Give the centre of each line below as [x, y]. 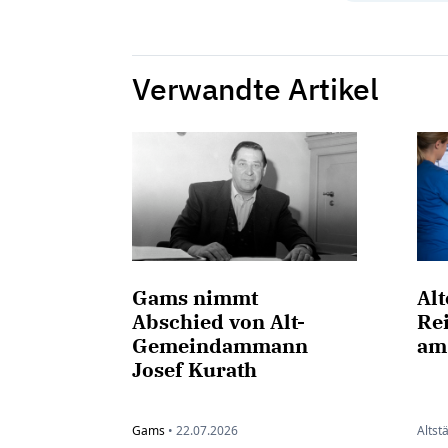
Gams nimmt [195, 298]
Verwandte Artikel [255, 88]
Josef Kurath [194, 370]
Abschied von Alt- [218, 322]
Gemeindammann [220, 346]
